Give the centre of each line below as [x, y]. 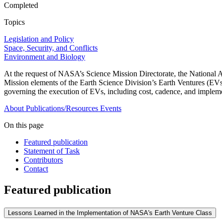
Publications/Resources [62, 109]
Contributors [43, 160]
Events [111, 109]
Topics [14, 22]
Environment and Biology [45, 57]
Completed [21, 5]
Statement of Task [52, 151]
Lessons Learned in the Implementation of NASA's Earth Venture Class [110, 213]
